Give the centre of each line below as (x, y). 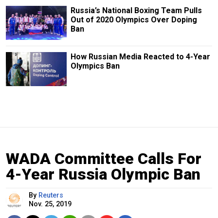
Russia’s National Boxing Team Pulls (136, 10)
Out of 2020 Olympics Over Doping (134, 19)
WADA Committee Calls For (104, 158)
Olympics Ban (95, 66)
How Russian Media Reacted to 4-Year (140, 56)
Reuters (51, 195)
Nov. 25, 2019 (50, 204)
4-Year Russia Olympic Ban (103, 174)
